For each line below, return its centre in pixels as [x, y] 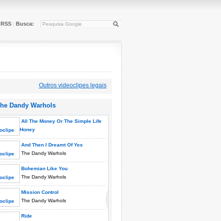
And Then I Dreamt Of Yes [51, 145]
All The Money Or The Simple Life [60, 121]
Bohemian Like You [43, 168]
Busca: [25, 24]
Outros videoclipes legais [73, 85]
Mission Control [39, 192]
